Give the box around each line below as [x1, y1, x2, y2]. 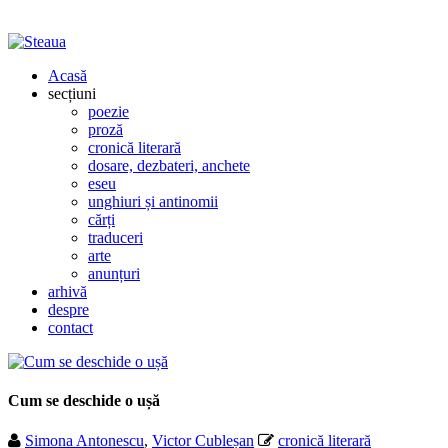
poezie [88, 103, 129, 120]
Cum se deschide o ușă [8, 392, 160, 410]
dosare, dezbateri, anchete [88, 157, 250, 174]
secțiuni [48, 85, 96, 102]
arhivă [48, 283, 87, 300]
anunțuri [88, 265, 140, 282]
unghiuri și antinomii [88, 193, 218, 210]
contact [48, 319, 93, 336]
